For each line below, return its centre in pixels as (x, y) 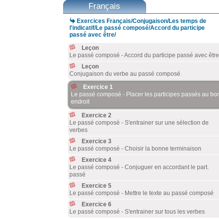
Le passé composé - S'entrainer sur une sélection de (139, 123)
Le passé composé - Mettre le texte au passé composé (141, 193)
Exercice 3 (96, 141)
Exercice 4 (96, 160)
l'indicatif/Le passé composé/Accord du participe (137, 28)
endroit (80, 102)
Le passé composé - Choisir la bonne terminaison (135, 149)
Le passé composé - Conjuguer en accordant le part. (139, 167)
